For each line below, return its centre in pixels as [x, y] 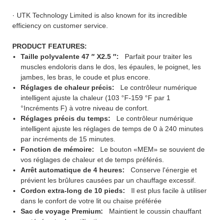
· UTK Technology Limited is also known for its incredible [100, 15]
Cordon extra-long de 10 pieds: [74, 190]
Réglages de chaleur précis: [68, 87]
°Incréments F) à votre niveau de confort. [84, 108]
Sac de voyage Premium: [63, 211]
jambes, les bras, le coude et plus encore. [85, 77]
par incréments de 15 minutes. [68, 139]
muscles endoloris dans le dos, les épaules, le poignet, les [110, 67]
